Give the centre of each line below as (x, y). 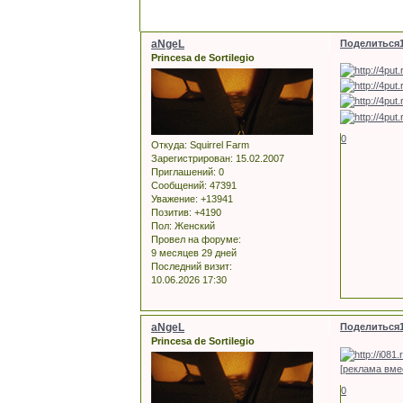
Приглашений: (184, 172)
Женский (193, 226)
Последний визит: (192, 267)
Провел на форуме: (196, 240)
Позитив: (171, 213)
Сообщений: (179, 186)
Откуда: (169, 145)
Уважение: (175, 199)
